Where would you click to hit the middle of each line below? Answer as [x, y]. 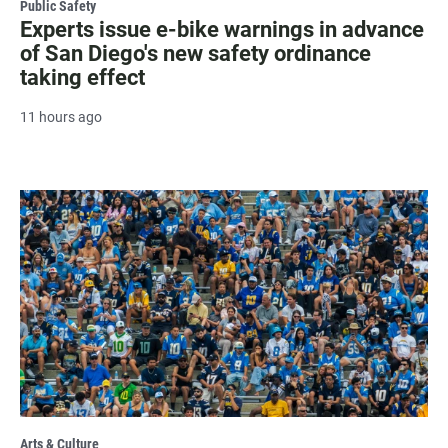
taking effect [82, 77]
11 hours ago [61, 116]
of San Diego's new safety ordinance [195, 53]
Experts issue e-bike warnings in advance [222, 29]
